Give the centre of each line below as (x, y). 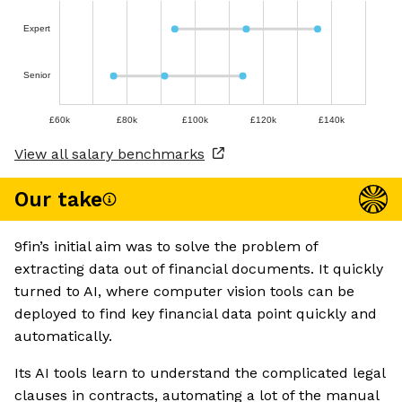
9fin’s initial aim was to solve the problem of (166, 247)
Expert (36, 28)
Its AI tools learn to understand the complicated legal (200, 373)
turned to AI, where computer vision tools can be (184, 292)
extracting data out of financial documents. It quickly (199, 269)
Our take (58, 199)
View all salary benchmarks (109, 154)
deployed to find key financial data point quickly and (196, 314)
